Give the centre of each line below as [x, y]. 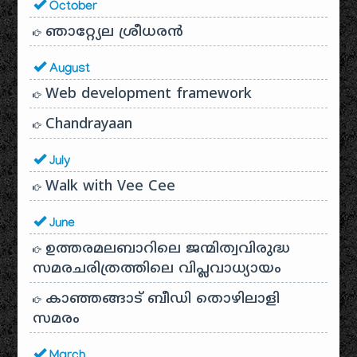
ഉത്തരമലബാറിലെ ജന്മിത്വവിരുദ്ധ [166, 249]
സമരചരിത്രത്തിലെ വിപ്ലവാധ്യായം [157, 269]
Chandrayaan [87, 125]
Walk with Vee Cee [108, 187]
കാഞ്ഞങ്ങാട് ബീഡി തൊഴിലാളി [161, 300]
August [69, 70]
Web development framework [147, 95]
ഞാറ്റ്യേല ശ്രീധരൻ [112, 33]
